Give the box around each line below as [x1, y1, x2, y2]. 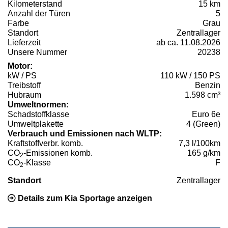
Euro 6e [192, 110, 220, 119]
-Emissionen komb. [23, 149, 93, 158]
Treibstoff [8, 81, 41, 90]
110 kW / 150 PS [160, 71, 220, 80]
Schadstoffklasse [8, 110, 69, 119]
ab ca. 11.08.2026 [156, 38, 220, 47]
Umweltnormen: [8, 100, 69, 109]
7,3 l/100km [179, 139, 220, 148]
